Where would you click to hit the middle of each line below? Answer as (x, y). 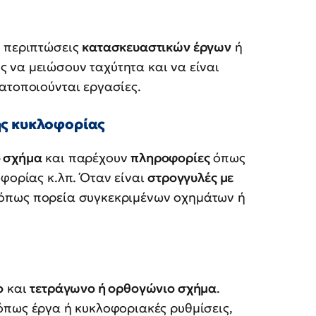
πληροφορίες (170, 158)
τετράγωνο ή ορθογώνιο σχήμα (123, 288)
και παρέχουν (86, 158)
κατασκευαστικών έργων (157, 47)
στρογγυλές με (191, 178)
